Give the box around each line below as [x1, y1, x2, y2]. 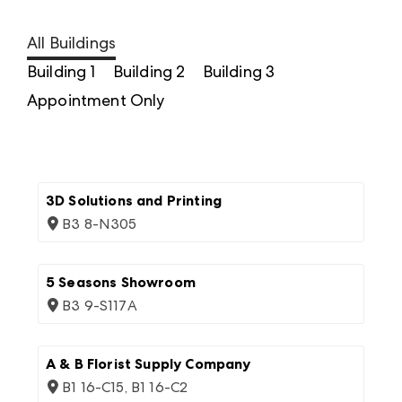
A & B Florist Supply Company [46, 355, 251, 372]
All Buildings [27, 33, 117, 52]
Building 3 [202, 62, 275, 81]
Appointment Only [27, 91, 165, 109]
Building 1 [27, 62, 96, 81]
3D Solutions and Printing [46, 192, 222, 209]
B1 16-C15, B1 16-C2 [62, 379, 188, 396]
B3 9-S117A [62, 297, 137, 314]
